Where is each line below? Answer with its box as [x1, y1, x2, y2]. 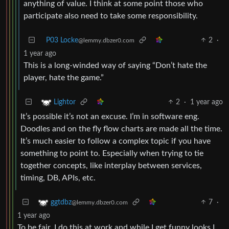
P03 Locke [46, 36, 78, 44]
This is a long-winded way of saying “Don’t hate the [24, 61, 207, 70]
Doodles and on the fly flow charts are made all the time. [20, 124, 222, 133]
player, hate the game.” [24, 73, 104, 82]
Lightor [54, 98, 76, 106]
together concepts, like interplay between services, [20, 161, 202, 170]
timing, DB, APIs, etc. [20, 173, 96, 182]
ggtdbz [51, 198, 72, 206]
